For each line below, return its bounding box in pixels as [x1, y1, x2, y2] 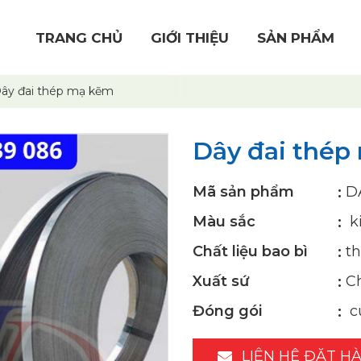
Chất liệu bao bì [193, 243, 308, 260]
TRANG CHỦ [35, 29, 122, 46]
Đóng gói [193, 302, 262, 320]
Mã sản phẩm [193, 183, 294, 201]
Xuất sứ [193, 272, 249, 290]
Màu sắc [193, 213, 255, 230]
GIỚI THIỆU [151, 29, 229, 46]
